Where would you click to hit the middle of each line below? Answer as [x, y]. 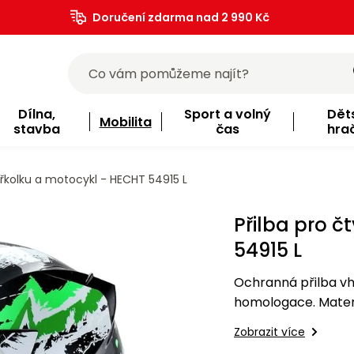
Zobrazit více [269, 332]
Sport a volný [227, 114]
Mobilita [125, 122]
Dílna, [36, 114]
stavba [36, 129]
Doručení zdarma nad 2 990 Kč [181, 17]
